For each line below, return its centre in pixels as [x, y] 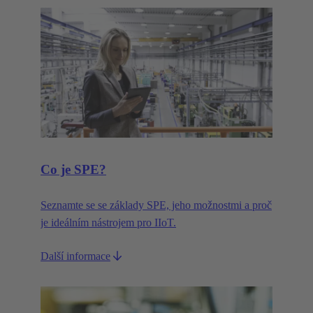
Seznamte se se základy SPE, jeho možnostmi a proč [156, 205]
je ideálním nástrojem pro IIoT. [108, 222]
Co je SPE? [73, 169]
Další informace [75, 256]
